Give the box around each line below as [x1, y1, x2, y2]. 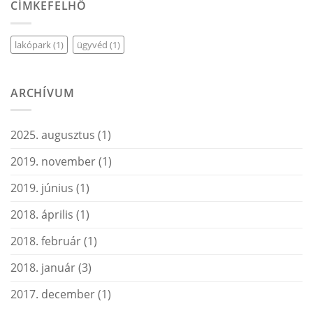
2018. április [10, 207, 73, 223]
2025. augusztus [10, 127, 95, 143]
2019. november [10, 154, 96, 170]
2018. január [10, 260, 75, 276]
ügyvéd [77, 38, 108, 51]
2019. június [10, 180, 73, 196]
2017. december [10, 286, 95, 303]
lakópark [15, 38, 51, 51]
